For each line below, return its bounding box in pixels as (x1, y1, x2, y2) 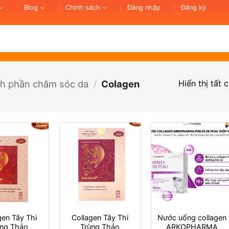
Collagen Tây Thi (72, 213, 129, 222)
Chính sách (65, 4, 100, 11)
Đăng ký (180, 4, 206, 11)
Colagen (99, 78, 140, 89)
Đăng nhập (127, 4, 161, 11)
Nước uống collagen (157, 213, 226, 222)
